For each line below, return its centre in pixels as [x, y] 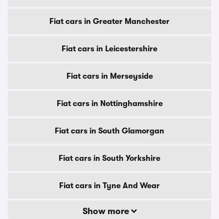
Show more [107, 211]
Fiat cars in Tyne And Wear [109, 186]
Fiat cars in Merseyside [109, 76]
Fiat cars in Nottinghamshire [109, 104]
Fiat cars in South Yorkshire [109, 158]
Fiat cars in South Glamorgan [109, 131]
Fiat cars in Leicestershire [109, 49]
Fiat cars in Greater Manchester [109, 22]
